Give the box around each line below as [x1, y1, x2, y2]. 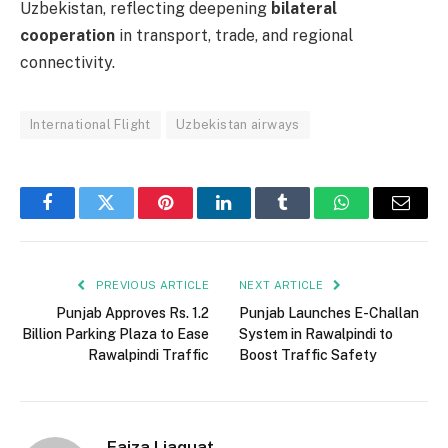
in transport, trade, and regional [115, 25, 353, 45]
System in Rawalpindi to [239, 325, 393, 342]
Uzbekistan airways [175, 116, 300, 132]
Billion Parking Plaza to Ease [22, 325, 209, 342]
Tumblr [281, 208, 335, 227]
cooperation [20, 25, 115, 45]
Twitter [104, 208, 157, 227]
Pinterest [163, 208, 227, 227]
